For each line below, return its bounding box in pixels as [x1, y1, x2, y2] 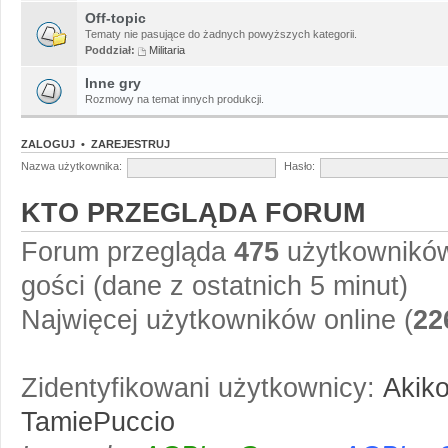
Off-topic [85, 9, 146, 26]
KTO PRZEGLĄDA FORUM [21, 197, 365, 228]
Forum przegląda [21, 236, 234, 267]
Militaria [149, 43, 185, 56]
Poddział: [85, 43, 138, 56]
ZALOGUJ [21, 137, 75, 150]
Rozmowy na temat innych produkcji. [85, 92, 264, 105]
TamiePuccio [21, 406, 175, 437]
